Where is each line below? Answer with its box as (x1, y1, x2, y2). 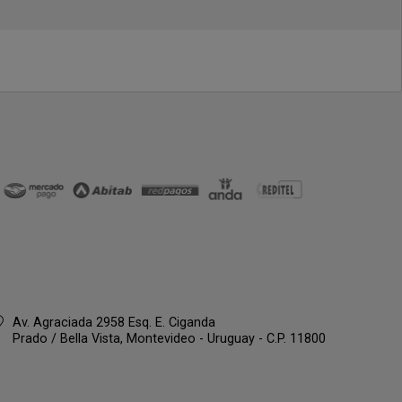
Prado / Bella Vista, (12, 331, 127, 346)
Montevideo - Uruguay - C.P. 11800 (126, 331, 326, 346)
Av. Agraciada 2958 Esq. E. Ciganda (12, 315, 215, 330)
